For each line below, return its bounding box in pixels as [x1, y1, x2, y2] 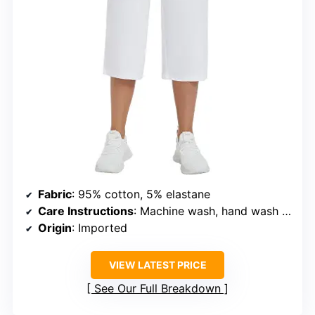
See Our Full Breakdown [94, 281, 221, 296]
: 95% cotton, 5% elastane [72, 187, 210, 202]
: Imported [72, 221, 127, 236]
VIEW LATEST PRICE [108, 259, 207, 271]
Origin [38, 221, 72, 236]
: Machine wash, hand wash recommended [134, 204, 282, 219]
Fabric [38, 187, 72, 202]
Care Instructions [38, 204, 134, 219]
